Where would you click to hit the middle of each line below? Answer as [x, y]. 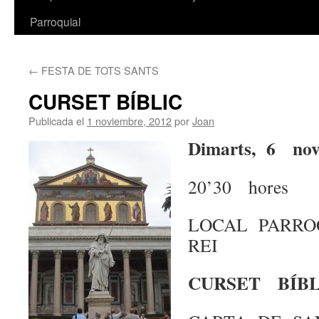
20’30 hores [238, 187]
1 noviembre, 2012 [129, 121]
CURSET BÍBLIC [105, 101]
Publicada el [56, 121]
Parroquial [55, 21]
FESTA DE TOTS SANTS [99, 70]
